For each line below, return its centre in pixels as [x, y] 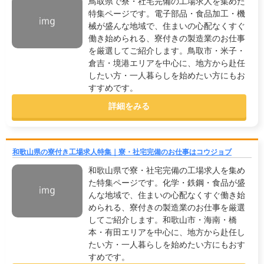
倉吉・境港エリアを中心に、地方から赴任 [167, 63]
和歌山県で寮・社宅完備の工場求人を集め [167, 170]
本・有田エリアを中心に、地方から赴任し [167, 232]
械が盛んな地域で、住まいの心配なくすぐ [167, 26]
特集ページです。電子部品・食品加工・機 [167, 14]
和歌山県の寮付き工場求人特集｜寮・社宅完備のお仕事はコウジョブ [122, 152]
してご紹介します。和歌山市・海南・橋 [163, 220]
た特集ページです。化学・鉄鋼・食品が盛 [167, 183]
